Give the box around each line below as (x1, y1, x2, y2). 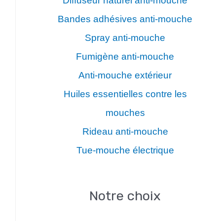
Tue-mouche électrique (76, 145, 174, 155)
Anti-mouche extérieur (78, 70, 172, 80)
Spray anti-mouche (85, 33, 165, 43)
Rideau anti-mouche (82, 126, 168, 137)
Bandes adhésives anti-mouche (58, 14, 192, 24)
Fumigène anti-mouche (76, 51, 174, 62)
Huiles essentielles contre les (63, 89, 187, 99)
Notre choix (89, 188, 161, 204)
